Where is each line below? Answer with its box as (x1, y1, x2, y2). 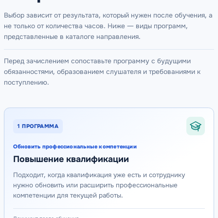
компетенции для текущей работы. (13, 191, 123, 200)
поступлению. (4, 78, 49, 87)
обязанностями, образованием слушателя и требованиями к (4, 68, 200, 76)
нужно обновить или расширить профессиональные (13, 181, 178, 189)
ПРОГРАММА (22, 122, 59, 129)
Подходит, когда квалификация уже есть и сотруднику (13, 170, 185, 179)
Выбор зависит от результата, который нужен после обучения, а (4, 11, 213, 20)
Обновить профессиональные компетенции (13, 143, 137, 150)
